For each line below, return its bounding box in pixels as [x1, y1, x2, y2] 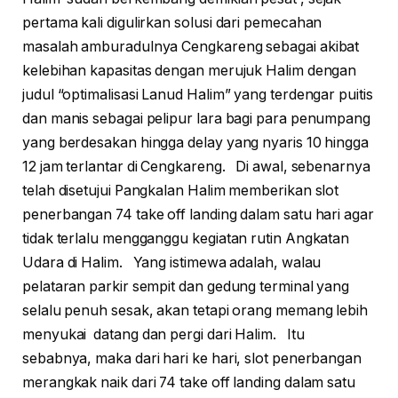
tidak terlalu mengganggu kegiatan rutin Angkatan [22, 230, 350, 248]
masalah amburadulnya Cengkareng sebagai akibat [22, 38, 360, 56]
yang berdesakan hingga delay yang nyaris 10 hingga [22, 134, 370, 152]
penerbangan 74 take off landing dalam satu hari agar [22, 206, 374, 224]
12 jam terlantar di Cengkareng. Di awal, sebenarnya [22, 158, 370, 176]
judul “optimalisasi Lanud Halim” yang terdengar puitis [22, 86, 373, 104]
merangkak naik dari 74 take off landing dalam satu [22, 374, 356, 392]
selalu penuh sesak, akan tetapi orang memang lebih [22, 302, 369, 320]
